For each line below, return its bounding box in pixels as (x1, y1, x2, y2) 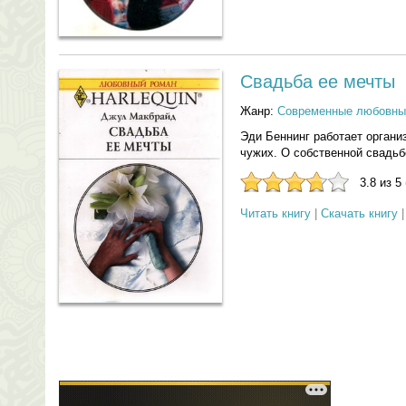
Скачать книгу (321, 207, 398, 220)
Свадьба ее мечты (240, 72, 395, 92)
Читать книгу (240, 207, 311, 220)
